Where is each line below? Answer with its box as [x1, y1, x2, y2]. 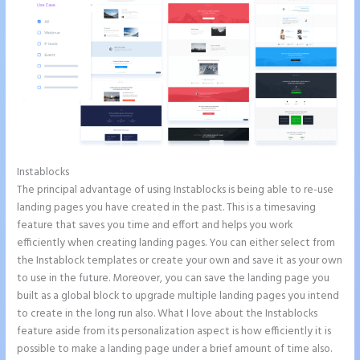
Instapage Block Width [72, 164, 180, 182]
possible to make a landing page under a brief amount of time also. [17, 341, 333, 358]
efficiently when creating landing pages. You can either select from [17, 235, 336, 252]
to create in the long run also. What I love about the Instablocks [17, 305, 318, 323]
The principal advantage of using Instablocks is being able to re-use [17, 182, 334, 199]
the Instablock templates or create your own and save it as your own [17, 252, 343, 270]
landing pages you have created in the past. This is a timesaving [17, 199, 317, 217]
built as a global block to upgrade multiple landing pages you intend [17, 288, 340, 305]
